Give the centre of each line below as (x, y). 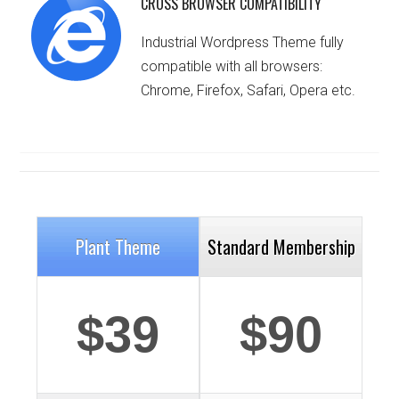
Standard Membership (281, 246)
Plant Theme (118, 246)
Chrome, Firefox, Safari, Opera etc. (248, 91)
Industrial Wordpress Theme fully (243, 43)
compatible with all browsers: (232, 67)
